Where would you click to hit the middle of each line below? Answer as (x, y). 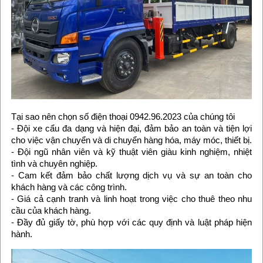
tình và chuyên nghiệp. (54, 164)
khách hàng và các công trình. (69, 187)
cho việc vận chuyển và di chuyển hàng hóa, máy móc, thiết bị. (131, 140)
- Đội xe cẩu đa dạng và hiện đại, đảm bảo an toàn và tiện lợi (131, 129)
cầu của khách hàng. (51, 211)
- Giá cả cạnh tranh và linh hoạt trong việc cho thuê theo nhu (131, 199)
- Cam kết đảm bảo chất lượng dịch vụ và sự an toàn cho (131, 176)
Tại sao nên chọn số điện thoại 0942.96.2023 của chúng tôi (123, 117)
